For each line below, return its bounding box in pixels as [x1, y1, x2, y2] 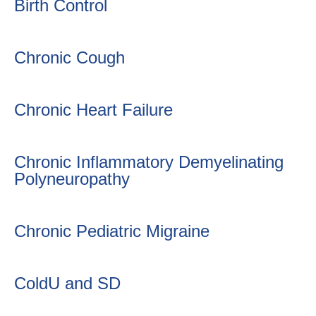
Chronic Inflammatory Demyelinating [14, 152, 284, 171]
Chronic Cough [14, 48, 125, 67]
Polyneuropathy [14, 169, 130, 188]
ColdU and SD [14, 274, 121, 293]
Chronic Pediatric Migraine [14, 221, 209, 241]
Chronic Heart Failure [14, 100, 173, 119]
